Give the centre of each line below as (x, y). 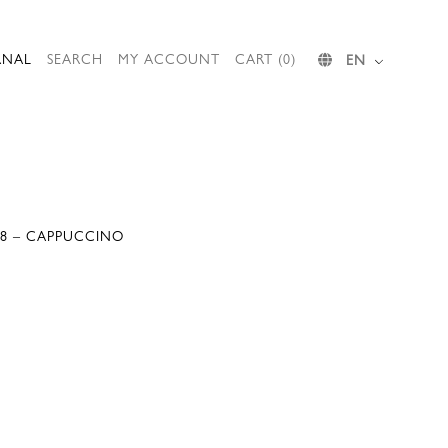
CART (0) (265, 58)
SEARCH (75, 58)
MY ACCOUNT (169, 58)
